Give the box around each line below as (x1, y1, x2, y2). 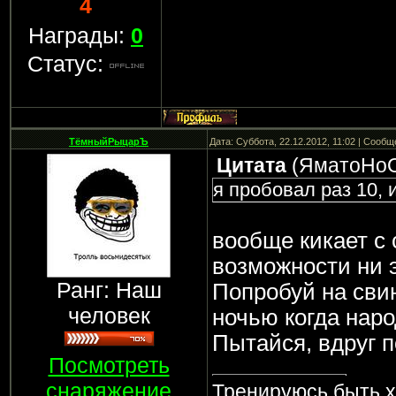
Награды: (28, 23, 131, 48)
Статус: (27, 51, 110, 76)
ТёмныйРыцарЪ (69, 136, 148, 147)
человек (67, 303, 150, 328)
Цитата (216, 154, 286, 177)
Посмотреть (48, 353, 170, 377)
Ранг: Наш (56, 278, 162, 302)
